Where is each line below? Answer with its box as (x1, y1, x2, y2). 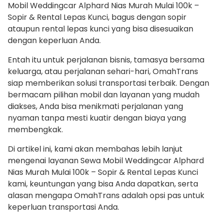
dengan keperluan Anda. (8, 35, 101, 46)
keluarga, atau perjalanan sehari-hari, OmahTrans (8, 66, 198, 77)
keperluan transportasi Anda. (8, 201, 119, 213)
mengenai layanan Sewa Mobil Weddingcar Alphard (8, 155, 204, 167)
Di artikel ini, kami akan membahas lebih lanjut (8, 143, 183, 155)
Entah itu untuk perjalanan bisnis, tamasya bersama (8, 54, 204, 66)
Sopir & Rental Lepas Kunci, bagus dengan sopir (8, 12, 186, 23)
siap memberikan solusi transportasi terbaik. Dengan (8, 77, 209, 89)
